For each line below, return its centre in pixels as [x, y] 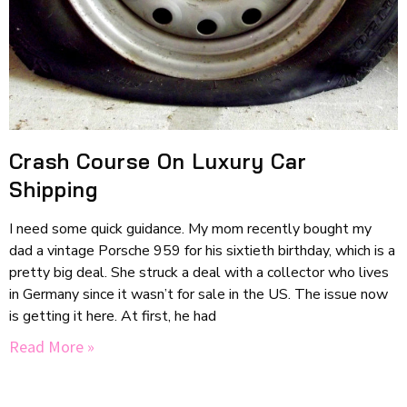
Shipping [54, 190]
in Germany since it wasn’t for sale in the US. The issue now [199, 295]
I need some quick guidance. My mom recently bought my [190, 229]
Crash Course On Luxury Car [158, 162]
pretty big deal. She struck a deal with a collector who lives [199, 273]
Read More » [52, 347]
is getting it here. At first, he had [113, 317]
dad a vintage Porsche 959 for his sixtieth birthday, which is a [202, 251]
